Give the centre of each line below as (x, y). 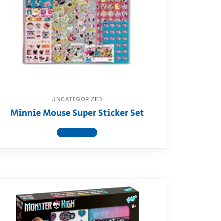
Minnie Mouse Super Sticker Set (77, 114)
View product (77, 132)
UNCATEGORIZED (77, 99)
